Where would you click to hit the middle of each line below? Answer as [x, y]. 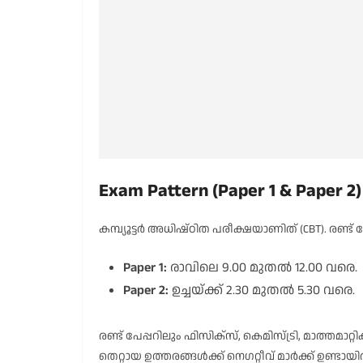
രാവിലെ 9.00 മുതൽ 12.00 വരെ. [262, 268]
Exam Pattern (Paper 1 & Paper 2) [230, 191]
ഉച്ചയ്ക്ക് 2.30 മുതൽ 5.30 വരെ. [262, 290]
